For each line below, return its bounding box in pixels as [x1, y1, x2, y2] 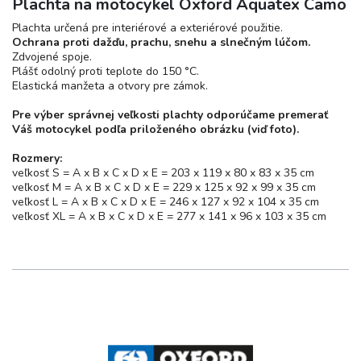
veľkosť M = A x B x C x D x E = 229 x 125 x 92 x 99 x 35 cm [12, 180, 316, 195]
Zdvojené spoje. [12, 49, 92, 64]
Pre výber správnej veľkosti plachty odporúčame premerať [12, 107, 328, 122]
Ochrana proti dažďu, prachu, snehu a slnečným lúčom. [12, 35, 310, 50]
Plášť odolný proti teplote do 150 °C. [12, 64, 199, 79]
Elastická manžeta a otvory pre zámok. [12, 78, 208, 93]
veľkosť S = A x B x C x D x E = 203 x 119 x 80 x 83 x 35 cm [12, 165, 314, 180]
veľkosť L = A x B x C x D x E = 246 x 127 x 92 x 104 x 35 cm [12, 194, 319, 210]
